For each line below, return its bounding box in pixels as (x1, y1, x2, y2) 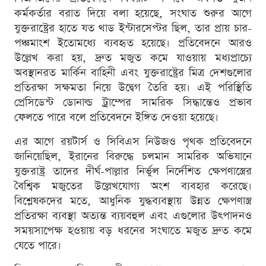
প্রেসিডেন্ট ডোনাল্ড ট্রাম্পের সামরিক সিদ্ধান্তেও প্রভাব (14, 95, 252, 110)
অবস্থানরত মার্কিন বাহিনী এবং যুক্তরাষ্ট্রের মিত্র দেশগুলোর (14, 65, 252, 81)
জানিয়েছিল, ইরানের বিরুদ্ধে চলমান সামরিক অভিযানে (14, 149, 252, 164)
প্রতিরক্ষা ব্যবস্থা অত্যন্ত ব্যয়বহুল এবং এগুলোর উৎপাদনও (14, 208, 252, 224)
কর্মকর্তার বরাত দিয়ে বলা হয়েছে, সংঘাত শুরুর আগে (14, 6, 252, 21)
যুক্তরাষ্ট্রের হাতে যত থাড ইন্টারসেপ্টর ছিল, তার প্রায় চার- (14, 21, 252, 36)
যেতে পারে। (14, 238, 61, 254)
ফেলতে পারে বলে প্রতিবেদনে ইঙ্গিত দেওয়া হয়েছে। (14, 110, 218, 125)
